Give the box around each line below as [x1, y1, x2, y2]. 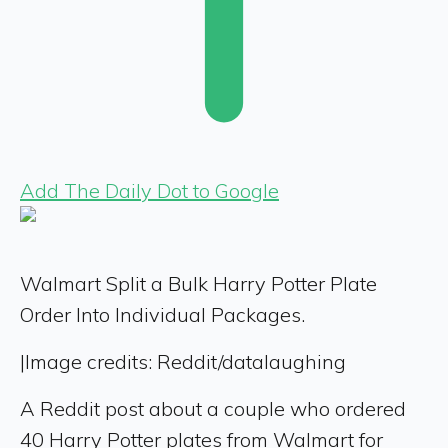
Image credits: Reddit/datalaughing [25, 349, 346, 374]
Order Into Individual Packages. [20, 302, 305, 327]
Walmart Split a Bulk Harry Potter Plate [20, 271, 377, 296]
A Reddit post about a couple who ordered [20, 396, 406, 421]
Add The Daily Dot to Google [20, 178, 279, 203]
